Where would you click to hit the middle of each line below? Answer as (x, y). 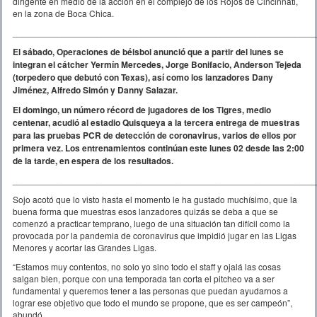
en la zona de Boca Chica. (63, 13)
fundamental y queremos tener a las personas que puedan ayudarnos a (150, 290)
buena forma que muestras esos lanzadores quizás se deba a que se (145, 211)
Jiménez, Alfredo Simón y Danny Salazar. (95, 90)
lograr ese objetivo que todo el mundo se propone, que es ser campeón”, (152, 302)
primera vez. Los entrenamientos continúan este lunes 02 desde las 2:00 (158, 148)
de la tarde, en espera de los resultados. (93, 160)
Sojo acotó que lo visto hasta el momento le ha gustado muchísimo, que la (155, 199)
